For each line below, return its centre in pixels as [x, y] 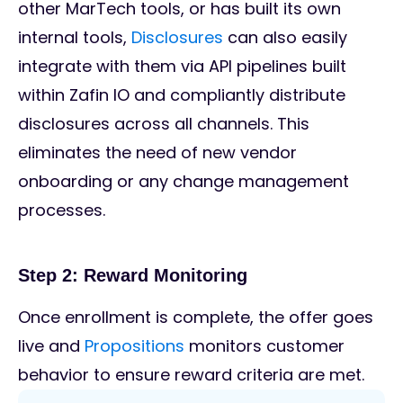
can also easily [285, 38]
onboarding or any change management [184, 182]
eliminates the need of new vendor [157, 153]
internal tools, [75, 38]
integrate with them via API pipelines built [182, 67]
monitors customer [264, 346]
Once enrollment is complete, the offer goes [196, 318]
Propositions [134, 346]
